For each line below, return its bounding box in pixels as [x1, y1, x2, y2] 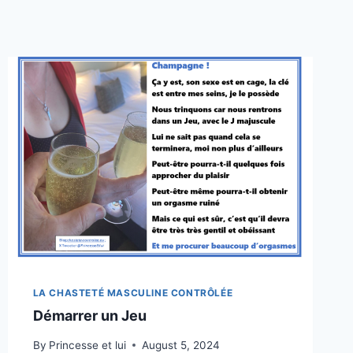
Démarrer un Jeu [32, 307, 147, 324]
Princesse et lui [48, 338, 126, 351]
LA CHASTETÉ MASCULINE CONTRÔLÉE [32, 287, 233, 299]
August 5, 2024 [141, 338, 220, 351]
